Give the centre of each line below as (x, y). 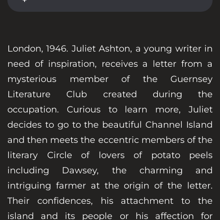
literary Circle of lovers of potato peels (110, 155)
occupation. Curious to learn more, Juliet (110, 109)
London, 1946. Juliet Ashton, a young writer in (110, 48)
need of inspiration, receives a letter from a (110, 64)
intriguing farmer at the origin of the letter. (110, 185)
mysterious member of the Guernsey (110, 79)
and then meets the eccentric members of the (110, 140)
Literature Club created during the (110, 94)
